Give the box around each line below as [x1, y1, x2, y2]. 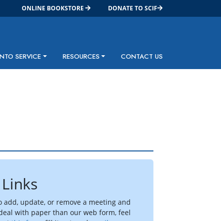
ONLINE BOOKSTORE [22, 4, 85, 12]
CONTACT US [121, 51, 163, 61]
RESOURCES [62, 51, 100, 61]
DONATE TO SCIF [108, 4, 157, 12]
